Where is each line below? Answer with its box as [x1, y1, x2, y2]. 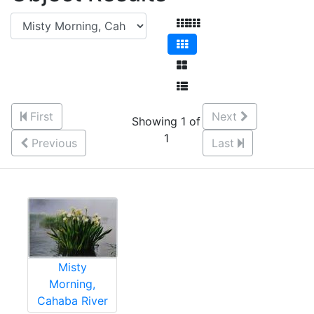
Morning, [49, 277, 95, 291]
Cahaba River [36, 294, 108, 308]
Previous [32, 136, 77, 150]
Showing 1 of [132, 114, 200, 128]
